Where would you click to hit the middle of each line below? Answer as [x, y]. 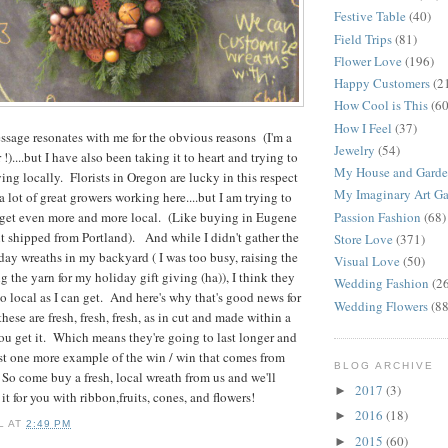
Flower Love [368, 60]
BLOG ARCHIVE [384, 365]
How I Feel [363, 127]
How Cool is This [381, 105]
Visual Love [367, 261]
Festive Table [370, 16]
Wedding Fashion [381, 283]
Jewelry [354, 149]
